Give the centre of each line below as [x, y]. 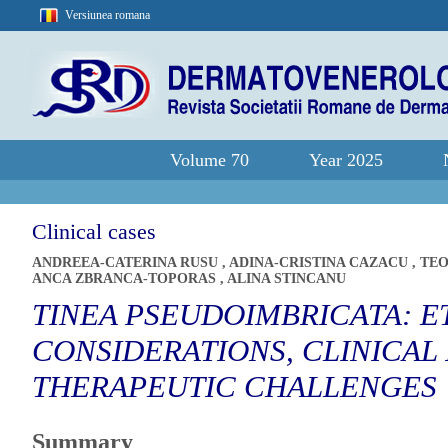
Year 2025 [346, 160]
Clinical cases [94, 231]
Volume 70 [209, 160]
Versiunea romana [107, 15]
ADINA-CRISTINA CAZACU [320, 262]
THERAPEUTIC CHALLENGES [234, 386]
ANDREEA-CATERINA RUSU [127, 262]
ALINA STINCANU [286, 278]
